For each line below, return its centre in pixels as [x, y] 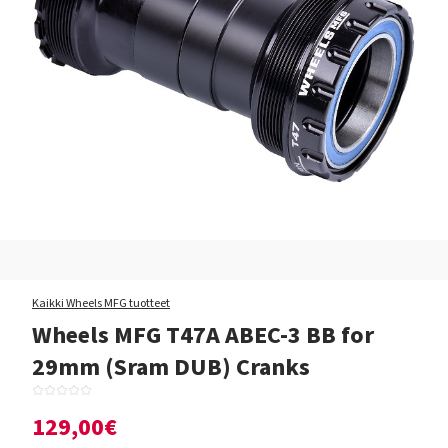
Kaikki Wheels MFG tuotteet [101, 303]
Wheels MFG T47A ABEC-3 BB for [203, 335]
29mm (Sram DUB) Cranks [171, 367]
